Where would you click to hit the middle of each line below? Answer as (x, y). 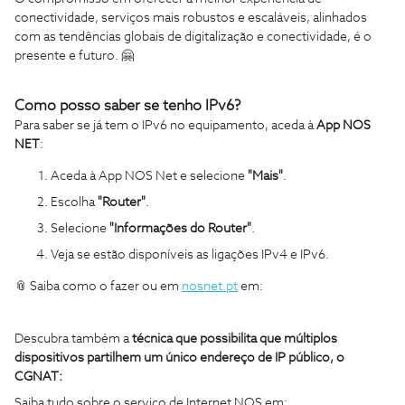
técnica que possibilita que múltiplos (235, 339)
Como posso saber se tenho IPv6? (127, 105)
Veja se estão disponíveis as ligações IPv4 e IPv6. (190, 254)
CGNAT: (38, 377)
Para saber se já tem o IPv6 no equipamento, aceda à (165, 125)
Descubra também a (73, 339)
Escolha (74, 202)
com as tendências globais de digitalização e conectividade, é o (193, 37)
